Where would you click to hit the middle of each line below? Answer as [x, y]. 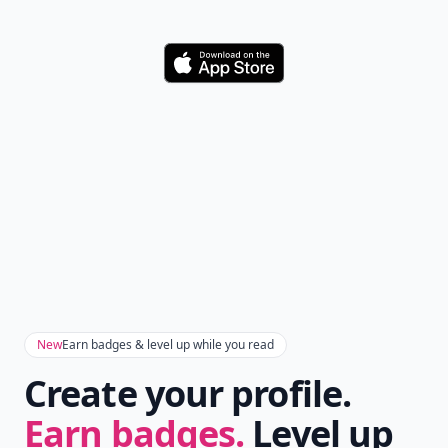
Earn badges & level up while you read [168, 344]
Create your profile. [188, 393]
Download [257, 71]
